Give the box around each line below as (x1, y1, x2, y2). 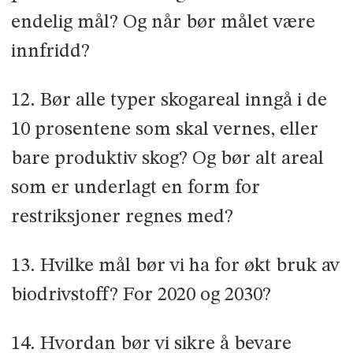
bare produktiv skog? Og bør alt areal (10, 148, 324, 169)
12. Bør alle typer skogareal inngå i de (10, 90, 327, 110)
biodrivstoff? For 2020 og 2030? (10, 284, 271, 305)
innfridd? (10, 41, 90, 61)
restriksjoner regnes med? (10, 206, 233, 227)
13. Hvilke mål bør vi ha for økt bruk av (10, 255, 340, 276)
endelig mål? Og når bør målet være (10, 12, 315, 32)
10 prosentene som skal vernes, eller (10, 119, 318, 139)
